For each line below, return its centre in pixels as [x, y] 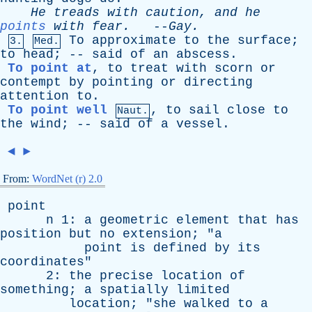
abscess [203, 54]
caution [172, 13]
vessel [199, 124]
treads [77, 13]
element [203, 220]
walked [207, 304]
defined [180, 248]
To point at [50, 68]
